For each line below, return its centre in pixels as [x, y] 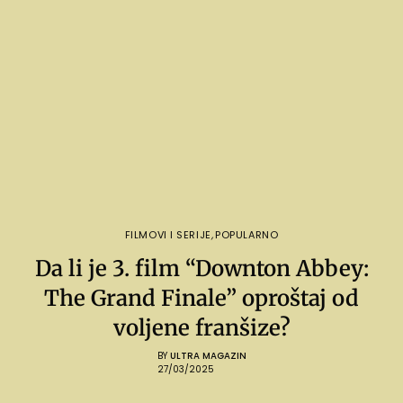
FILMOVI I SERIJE [168, 234]
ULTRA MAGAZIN [208, 355]
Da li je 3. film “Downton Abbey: [201, 268]
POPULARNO [247, 234]
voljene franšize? [201, 327]
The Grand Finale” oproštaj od [201, 298]
